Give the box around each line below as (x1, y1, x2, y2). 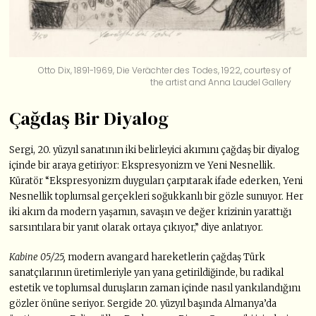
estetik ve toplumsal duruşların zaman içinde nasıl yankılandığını (9, 281, 301, 294)
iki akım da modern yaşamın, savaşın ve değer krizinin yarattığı (9, 205, 292, 218)
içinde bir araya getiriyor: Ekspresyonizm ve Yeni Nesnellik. (9, 159, 276, 171)
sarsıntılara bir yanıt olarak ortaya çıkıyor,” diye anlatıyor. (9, 221, 264, 233)
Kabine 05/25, (9, 250, 66, 263)
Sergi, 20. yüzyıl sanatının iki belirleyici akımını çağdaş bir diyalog (9, 143, 300, 156)
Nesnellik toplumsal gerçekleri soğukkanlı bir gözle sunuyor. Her (9, 190, 304, 202)
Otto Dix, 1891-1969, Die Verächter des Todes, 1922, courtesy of (38, 63, 292, 76)
